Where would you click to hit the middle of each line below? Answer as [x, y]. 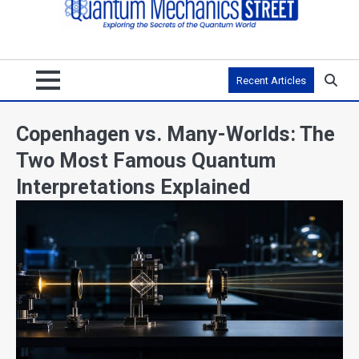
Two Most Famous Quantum [146, 160]
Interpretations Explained [133, 187]
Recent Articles [271, 81]
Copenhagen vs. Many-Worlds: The [175, 134]
